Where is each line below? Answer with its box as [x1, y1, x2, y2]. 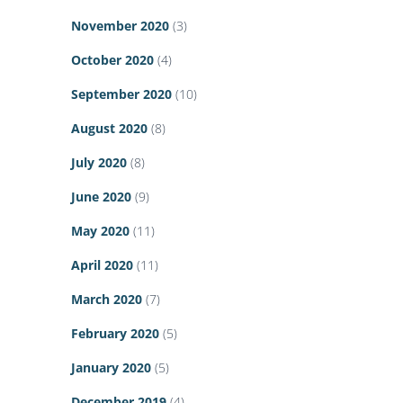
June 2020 [71, 188, 131, 206]
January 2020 [71, 359, 151, 377]
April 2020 [71, 256, 133, 274]
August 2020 [71, 120, 148, 138]
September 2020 [71, 85, 172, 103]
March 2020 [71, 291, 142, 309]
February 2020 [71, 325, 159, 343]
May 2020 [71, 222, 130, 240]
